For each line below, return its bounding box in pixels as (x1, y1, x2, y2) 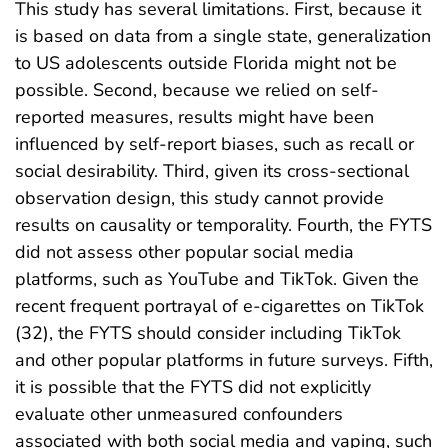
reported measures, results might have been (15, 104, 374, 129)
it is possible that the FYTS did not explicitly (15, 374, 371, 399)
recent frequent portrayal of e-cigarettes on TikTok (15, 293, 424, 318)
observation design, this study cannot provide (15, 185, 384, 210)
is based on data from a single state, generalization (15, 23, 431, 48)
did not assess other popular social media (15, 239, 354, 264)
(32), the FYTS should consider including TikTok (15, 320, 401, 345)
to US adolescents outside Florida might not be (15, 50, 397, 75)
